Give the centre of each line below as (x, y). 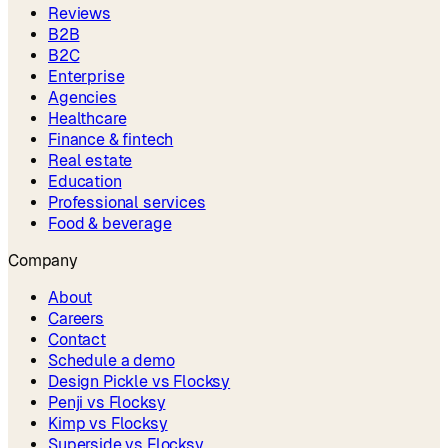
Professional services (127, 202)
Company (43, 260)
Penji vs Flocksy (107, 402)
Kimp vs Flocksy (108, 423)
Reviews (79, 13)
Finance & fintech (111, 139)
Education (85, 181)
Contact (77, 339)
